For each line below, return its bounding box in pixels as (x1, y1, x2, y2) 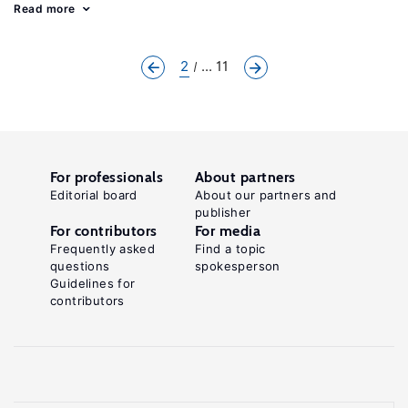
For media (195, 222, 261, 240)
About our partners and (195, 188, 337, 202)
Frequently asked (50, 241, 156, 256)
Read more (14, 2, 76, 15)
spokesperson (195, 259, 280, 273)
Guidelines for (50, 276, 136, 291)
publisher (195, 205, 251, 219)
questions (50, 259, 110, 273)
